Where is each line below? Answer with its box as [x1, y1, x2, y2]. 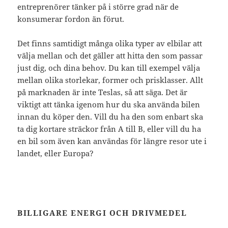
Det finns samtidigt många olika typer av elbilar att [17, 38, 203, 48]
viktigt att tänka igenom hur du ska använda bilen [17, 99, 201, 109]
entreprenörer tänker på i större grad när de [17, 1, 179, 12]
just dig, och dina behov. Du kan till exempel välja [17, 62, 201, 73]
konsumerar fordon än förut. [17, 13, 125, 24]
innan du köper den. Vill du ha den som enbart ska [17, 111, 204, 122]
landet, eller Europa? [17, 148, 94, 158]
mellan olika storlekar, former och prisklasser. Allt [17, 74, 204, 85]
